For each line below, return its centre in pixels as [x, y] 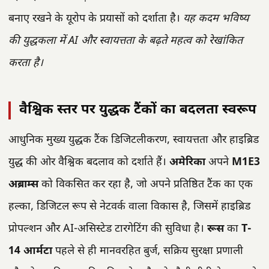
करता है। [26, 63]
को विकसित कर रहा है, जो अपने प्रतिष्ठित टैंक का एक [146, 184]
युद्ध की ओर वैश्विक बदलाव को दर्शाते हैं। [89, 162]
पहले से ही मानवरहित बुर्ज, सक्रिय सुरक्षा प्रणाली [148, 251]
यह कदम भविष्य [216, 19]
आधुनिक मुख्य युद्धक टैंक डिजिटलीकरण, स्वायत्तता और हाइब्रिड [134, 140]
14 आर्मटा [30, 251]
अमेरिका [187, 162]
